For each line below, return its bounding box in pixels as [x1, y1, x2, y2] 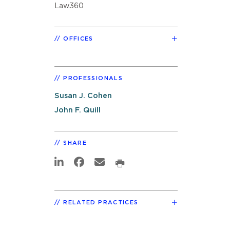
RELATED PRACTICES [63, 199, 139, 205]
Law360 [54, 2, 84, 10]
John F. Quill [54, 106, 101, 114]
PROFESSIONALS [63, 75, 123, 81]
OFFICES [63, 35, 93, 42]
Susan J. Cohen [54, 91, 112, 100]
